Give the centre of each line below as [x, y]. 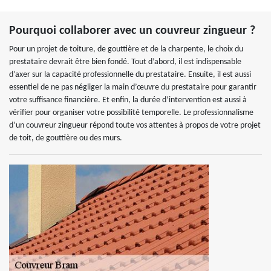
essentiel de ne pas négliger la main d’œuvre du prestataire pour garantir [133, 87]
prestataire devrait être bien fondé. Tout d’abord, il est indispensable [125, 62]
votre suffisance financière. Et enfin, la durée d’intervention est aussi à [128, 100]
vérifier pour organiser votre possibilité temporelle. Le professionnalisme [131, 113]
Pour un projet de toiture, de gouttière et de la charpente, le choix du [126, 49]
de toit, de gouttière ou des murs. [66, 138]
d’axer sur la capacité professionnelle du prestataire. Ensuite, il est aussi [130, 75]
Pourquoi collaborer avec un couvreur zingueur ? [132, 31]
